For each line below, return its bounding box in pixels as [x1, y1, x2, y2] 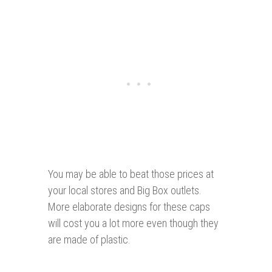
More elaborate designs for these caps [48, 200, 210, 214]
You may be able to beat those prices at [48, 168, 214, 181]
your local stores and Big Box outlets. [48, 184, 202, 197]
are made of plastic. [48, 233, 131, 246]
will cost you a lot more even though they [48, 217, 219, 230]
